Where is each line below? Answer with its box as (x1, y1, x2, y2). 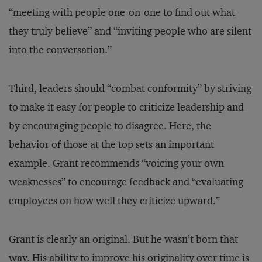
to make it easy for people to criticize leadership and (9, 101, 244, 113)
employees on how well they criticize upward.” (9, 194, 220, 207)
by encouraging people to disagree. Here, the (9, 119, 211, 132)
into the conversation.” (9, 43, 112, 56)
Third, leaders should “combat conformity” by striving (9, 82, 251, 95)
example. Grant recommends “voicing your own (9, 157, 224, 170)
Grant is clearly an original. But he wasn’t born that (9, 233, 238, 246)
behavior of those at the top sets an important (9, 138, 214, 151)
